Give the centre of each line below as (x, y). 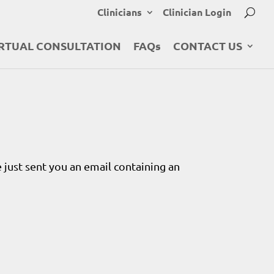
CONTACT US (208, 46)
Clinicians (120, 12)
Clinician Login (197, 12)
